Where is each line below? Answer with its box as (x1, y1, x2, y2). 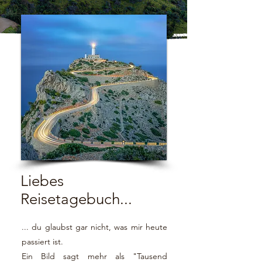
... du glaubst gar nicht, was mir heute (22, 222, 167, 232)
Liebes (20, 172, 64, 190)
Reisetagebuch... (20, 190, 132, 208)
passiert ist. (22, 236, 65, 247)
